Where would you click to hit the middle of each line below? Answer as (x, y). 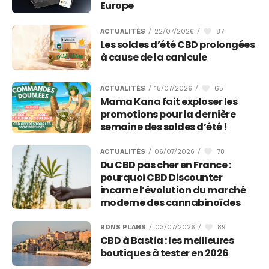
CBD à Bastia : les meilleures (167, 240)
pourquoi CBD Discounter (161, 177)
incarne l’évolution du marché (173, 190)
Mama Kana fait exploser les (169, 102)
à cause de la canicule (153, 58)
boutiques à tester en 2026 (164, 253)
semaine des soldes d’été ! (164, 127)
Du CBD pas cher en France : (165, 165)
